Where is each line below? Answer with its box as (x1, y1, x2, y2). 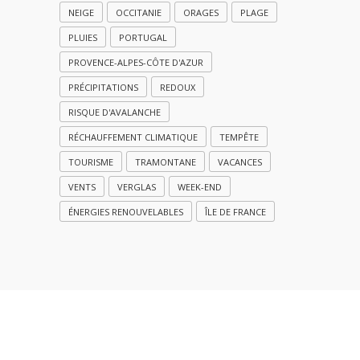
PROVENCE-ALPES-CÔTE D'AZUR (68, 55, 203, 68)
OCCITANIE (116, 6, 162, 18)
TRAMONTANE (135, 155, 196, 168)
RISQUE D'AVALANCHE (68, 105, 161, 118)
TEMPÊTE (219, 130, 259, 143)
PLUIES (68, 31, 97, 43)
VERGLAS (117, 180, 156, 193)
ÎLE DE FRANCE (205, 205, 266, 218)
